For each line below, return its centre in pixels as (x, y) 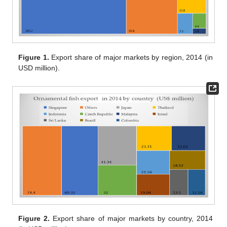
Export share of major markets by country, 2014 (131, 218)
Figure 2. (34, 218)
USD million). (39, 68)
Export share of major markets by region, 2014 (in (131, 57)
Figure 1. (34, 57)
